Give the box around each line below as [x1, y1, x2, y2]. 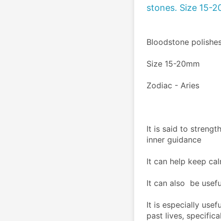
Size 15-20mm [147, 58, 200, 69]
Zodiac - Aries [147, 80, 199, 90]
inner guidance [147, 134, 201, 145]
